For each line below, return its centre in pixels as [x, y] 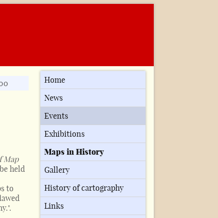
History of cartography [84, 188]
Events [56, 116]
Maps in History [74, 152]
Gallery [57, 170]
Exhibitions [65, 134]
